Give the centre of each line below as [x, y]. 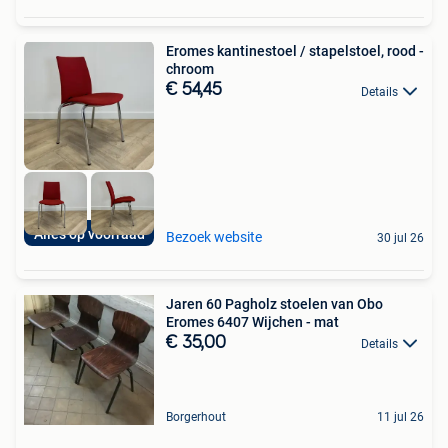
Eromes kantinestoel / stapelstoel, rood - [295, 51]
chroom [190, 69]
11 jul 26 [400, 416]
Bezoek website [214, 236]
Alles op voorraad [89, 233]
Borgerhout [196, 416]
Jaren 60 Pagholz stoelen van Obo [274, 303]
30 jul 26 [400, 237]
